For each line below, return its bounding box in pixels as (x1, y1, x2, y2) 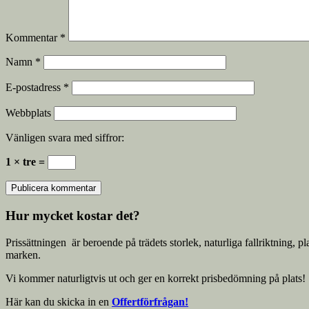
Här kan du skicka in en (6, 295, 112, 308)
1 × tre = (6, 156, 48, 168)
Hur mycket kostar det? (6, 208, 140, 223)
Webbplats (6, 107, 51, 119)
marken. (6, 248, 41, 261)
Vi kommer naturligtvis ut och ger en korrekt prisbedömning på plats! (6, 272, 306, 284)
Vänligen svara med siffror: (6, 132, 124, 144)
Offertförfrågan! (112, 295, 188, 308)
